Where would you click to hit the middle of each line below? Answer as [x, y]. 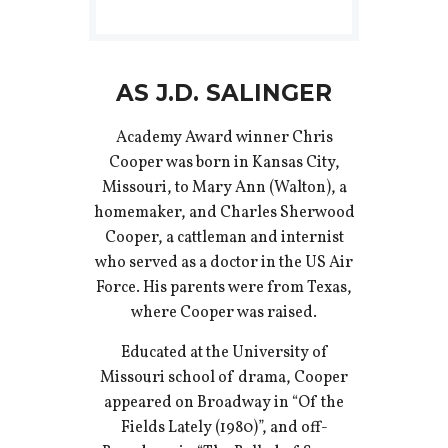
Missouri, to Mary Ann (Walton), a [224, 188]
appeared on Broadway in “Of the [224, 403]
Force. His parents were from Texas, [224, 288]
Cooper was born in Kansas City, [224, 163]
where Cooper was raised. [224, 313]
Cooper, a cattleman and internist [224, 238]
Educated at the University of [224, 353]
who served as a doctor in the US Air [224, 263]
